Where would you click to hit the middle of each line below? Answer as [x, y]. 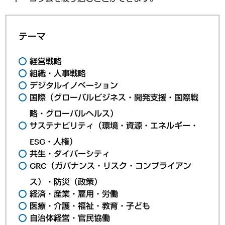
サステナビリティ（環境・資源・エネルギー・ [114, 125]
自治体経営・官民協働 [70, 217]
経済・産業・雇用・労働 [74, 193]
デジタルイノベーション [74, 85]
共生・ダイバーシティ [70, 153]
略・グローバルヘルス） [74, 113]
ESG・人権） [54, 141]
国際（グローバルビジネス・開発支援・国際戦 [114, 97]
